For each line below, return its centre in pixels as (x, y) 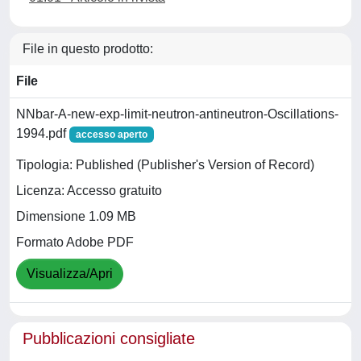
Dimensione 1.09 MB (76, 217)
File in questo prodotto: (88, 49)
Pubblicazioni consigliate (109, 338)
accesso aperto (111, 135)
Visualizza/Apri (70, 274)
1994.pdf (43, 133)
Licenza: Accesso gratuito (89, 191)
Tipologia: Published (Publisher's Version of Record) (165, 165)
